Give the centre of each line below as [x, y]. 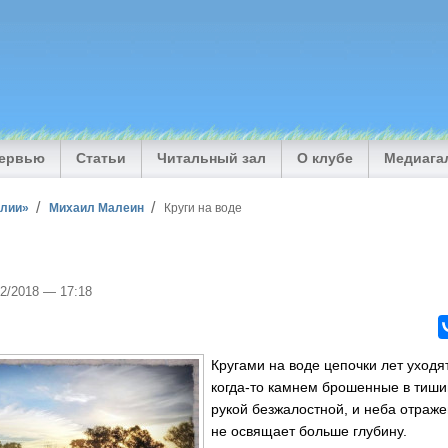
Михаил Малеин [97, 207]
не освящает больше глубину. [309, 430]
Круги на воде [202, 207]
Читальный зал [212, 158]
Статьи [101, 158]
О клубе [325, 158]
